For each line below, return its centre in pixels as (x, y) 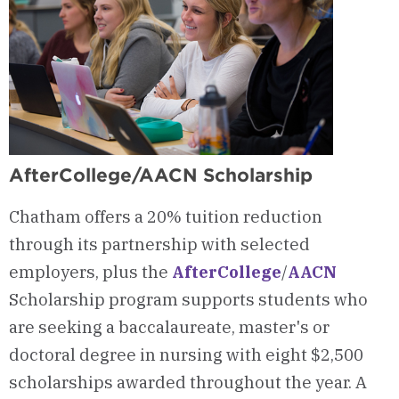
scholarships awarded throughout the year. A (188, 383)
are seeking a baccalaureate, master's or (169, 327)
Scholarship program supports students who (188, 300)
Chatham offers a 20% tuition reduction (166, 217)
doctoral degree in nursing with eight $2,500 (186, 355)
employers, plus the (90, 272)
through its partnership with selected (159, 244)
